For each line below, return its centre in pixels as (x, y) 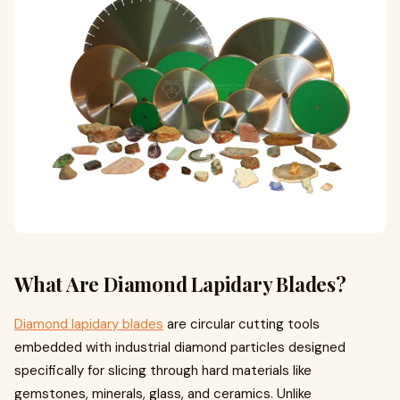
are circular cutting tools (242, 324)
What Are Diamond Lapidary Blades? (180, 284)
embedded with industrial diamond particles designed (180, 347)
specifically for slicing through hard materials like (163, 371)
